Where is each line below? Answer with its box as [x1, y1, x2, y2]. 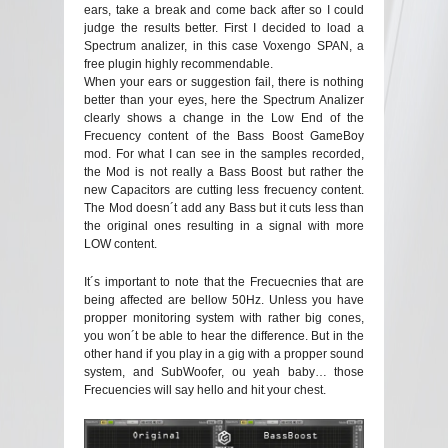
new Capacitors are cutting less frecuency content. [84, 183, 364, 198]
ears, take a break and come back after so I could [84, 3, 364, 18]
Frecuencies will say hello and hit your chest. [84, 383, 326, 398]
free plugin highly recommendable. [84, 57, 273, 72]
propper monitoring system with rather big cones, [84, 311, 364, 326]
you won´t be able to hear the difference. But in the [84, 329, 364, 344]
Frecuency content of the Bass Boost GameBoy [84, 129, 364, 144]
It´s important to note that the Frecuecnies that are [84, 275, 364, 290]
